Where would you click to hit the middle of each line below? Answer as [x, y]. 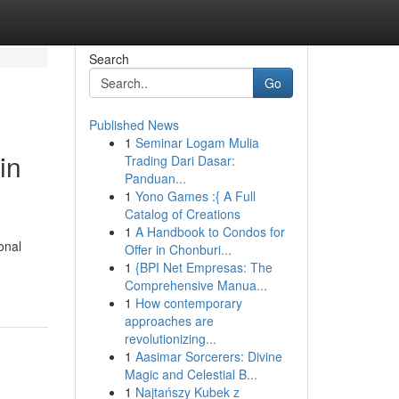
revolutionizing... [170, 338]
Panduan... [155, 178]
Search [109, 59]
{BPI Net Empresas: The [204, 267]
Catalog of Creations [182, 214]
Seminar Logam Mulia [197, 142]
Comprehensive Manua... [195, 285]
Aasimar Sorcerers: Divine [208, 356]
